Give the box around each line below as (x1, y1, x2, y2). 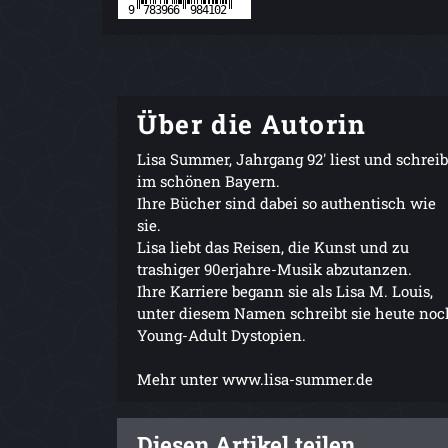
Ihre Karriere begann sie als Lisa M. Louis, (137, 280, 433, 301)
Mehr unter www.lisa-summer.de (137, 368, 373, 389)
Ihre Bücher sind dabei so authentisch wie (137, 192, 436, 213)
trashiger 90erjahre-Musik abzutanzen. (137, 258, 412, 279)
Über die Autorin (137, 105, 367, 141)
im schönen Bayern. (137, 170, 280, 191)
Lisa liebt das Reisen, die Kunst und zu (137, 236, 409, 257)
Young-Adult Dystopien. (137, 324, 306, 345)
